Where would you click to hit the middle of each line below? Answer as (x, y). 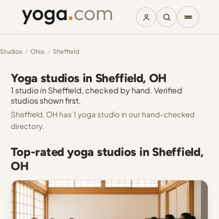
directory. (28, 126)
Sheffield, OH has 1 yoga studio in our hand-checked (103, 114)
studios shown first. (46, 100)
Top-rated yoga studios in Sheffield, (107, 152)
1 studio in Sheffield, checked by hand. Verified (97, 90)
